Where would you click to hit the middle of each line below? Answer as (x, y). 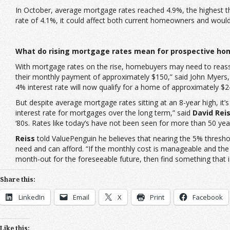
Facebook (208, 197)
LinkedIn (32, 197)
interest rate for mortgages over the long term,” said (104, 113)
